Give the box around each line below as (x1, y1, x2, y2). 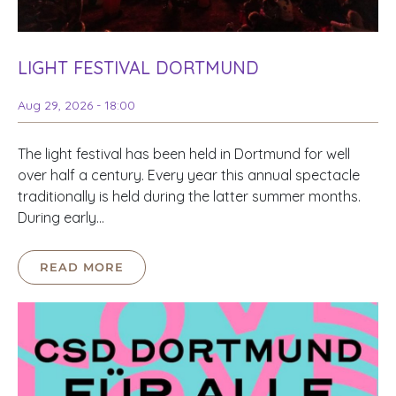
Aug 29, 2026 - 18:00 (18, 97, 135, 114)
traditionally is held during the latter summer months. (18, 187, 361, 206)
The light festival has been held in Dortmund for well (18, 145, 350, 164)
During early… (18, 209, 104, 227)
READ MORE (40, 260, 124, 275)
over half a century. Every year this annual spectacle (18, 166, 360, 185)
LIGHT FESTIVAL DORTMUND (18, 57, 259, 80)
